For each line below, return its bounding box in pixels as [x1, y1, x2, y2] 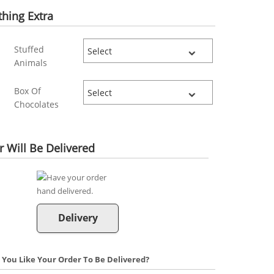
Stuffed [14, 43, 45, 56]
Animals [14, 57, 48, 69]
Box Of [14, 85, 42, 97]
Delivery [57, 211, 98, 225]
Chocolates [14, 98, 59, 111]
